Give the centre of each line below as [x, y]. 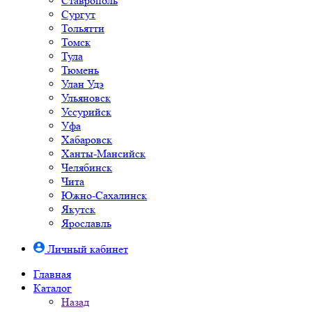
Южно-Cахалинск [104, 195]
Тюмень [80, 70]
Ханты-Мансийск [103, 154]
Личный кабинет [88, 249]
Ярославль [86, 223]
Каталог [53, 288]
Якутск [78, 209]
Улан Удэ [83, 84]
